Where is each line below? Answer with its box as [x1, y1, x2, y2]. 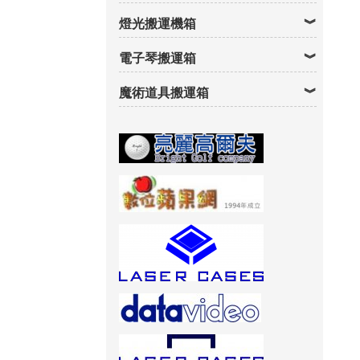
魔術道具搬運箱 [119, 84, 209, 101]
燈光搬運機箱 [119, 14, 196, 32]
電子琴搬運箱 [119, 49, 196, 67]
